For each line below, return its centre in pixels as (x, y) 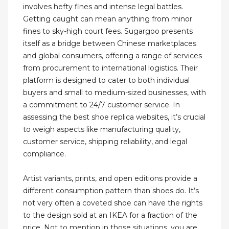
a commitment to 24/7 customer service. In (101, 105)
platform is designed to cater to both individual (106, 81)
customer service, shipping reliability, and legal (105, 142)
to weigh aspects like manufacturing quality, (102, 130)
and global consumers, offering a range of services (112, 56)
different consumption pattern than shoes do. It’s (111, 191)
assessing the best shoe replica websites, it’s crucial (114, 117)
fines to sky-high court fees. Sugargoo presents (108, 31)
